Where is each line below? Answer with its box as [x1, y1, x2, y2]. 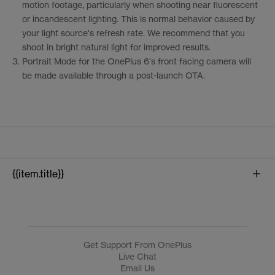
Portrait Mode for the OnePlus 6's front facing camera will [22, 55, 251, 67]
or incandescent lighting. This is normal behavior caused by [22, 13, 255, 25]
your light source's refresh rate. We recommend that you [22, 27, 245, 39]
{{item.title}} [12, 168, 64, 180]
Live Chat [118, 251, 157, 263]
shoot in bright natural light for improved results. [22, 41, 211, 53]
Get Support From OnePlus [83, 239, 192, 251]
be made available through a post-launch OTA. [22, 69, 205, 81]
